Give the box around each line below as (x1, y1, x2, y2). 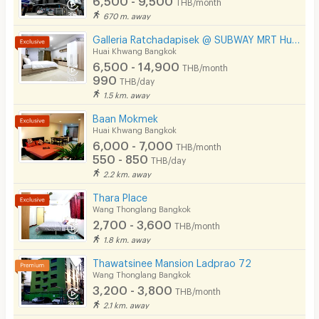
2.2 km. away (103, 169, 152, 176)
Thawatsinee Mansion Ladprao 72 (93, 257, 252, 266)
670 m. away (103, 11, 151, 18)
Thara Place (93, 192, 148, 199)
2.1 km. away (103, 300, 150, 308)
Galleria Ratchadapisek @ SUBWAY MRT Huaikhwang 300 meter (292, 33, 300, 41)
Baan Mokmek (93, 112, 159, 120)
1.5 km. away (103, 90, 150, 97)
